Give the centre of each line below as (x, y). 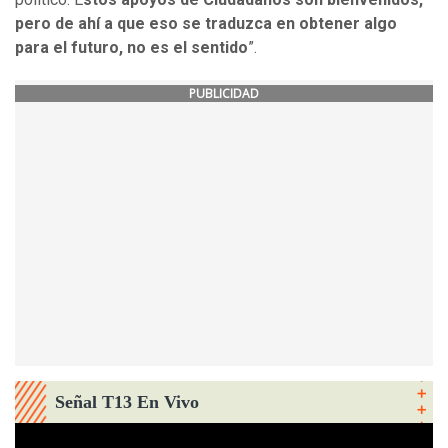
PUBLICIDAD (224, 94)
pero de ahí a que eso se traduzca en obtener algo (206, 24)
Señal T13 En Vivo (127, 402)
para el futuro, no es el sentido (131, 48)
